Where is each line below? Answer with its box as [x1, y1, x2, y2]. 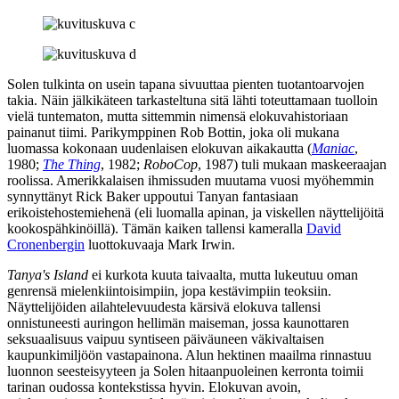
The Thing [43, 156, 101, 172]
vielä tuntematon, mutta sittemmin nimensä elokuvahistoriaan [7, 108, 348, 124]
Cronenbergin [7, 236, 85, 252]
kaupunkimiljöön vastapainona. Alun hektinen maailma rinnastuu [7, 346, 371, 362]
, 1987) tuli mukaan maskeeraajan [198, 156, 387, 172]
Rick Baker [76, 188, 140, 204]
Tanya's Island [7, 266, 88, 282]
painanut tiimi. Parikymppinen [7, 124, 180, 140]
